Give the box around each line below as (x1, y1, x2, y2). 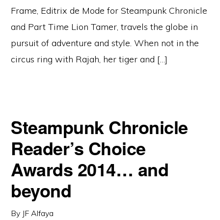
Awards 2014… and (11, 156, 169, 182)
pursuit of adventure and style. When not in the (11, 37, 199, 49)
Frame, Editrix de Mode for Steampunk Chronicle (11, 5, 208, 16)
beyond (11, 177, 72, 203)
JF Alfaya (22, 208, 54, 218)
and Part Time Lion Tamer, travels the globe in (11, 21, 198, 32)
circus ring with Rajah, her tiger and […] (11, 54, 168, 65)
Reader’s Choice (11, 135, 146, 161)
